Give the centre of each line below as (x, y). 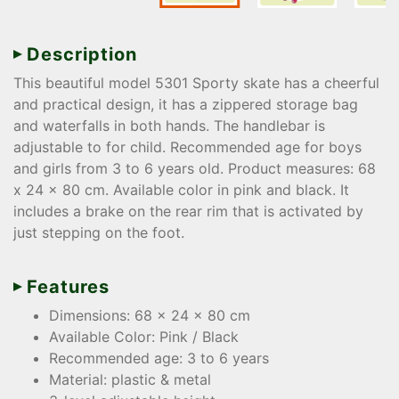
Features (68, 286)
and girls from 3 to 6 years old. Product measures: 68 (195, 168)
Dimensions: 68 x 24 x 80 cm (150, 315)
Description (82, 54)
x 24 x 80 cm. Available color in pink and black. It (181, 189)
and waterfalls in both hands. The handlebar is (169, 125)
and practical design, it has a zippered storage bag (186, 104)
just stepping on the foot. (99, 232)
